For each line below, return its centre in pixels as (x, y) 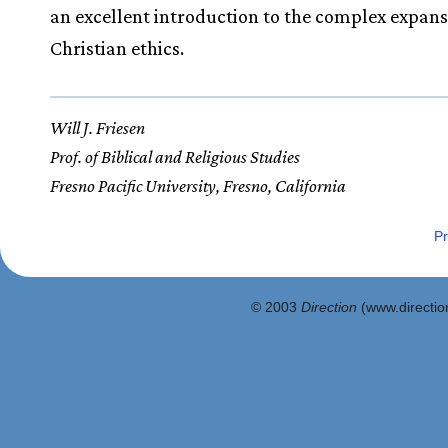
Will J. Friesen (97, 127)
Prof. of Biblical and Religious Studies (175, 156)
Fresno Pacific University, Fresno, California (198, 185)
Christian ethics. (117, 47)
